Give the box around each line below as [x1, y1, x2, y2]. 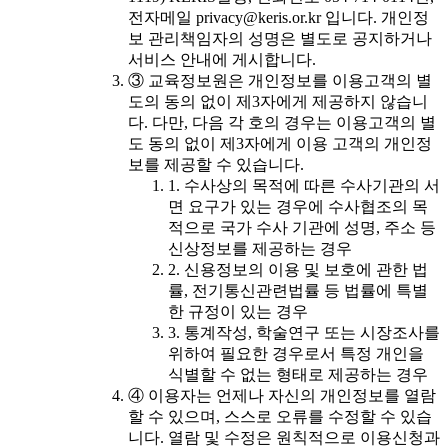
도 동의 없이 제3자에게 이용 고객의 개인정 [128, 135, 432, 153]
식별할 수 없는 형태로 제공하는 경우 [168, 366, 428, 384]
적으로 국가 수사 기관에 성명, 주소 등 [168, 219, 436, 237]
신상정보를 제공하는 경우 [168, 240, 352, 258]
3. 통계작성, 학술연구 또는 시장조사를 [168, 324, 440, 342]
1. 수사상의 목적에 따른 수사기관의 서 [168, 177, 440, 195]
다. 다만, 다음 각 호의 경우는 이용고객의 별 [128, 114, 436, 132]
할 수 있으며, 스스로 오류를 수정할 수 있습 [128, 408, 432, 426]
